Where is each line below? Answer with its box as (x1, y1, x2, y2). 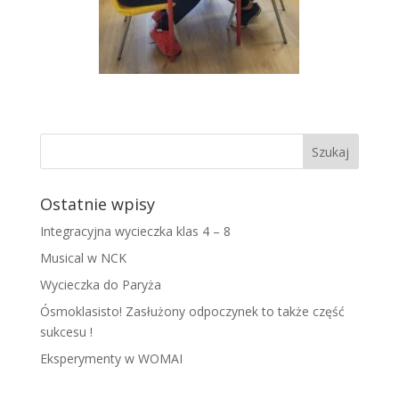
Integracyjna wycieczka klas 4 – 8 (39, 223, 231, 240)
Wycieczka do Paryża (39, 276, 161, 294)
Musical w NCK (39, 249, 126, 267)
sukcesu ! (39, 323, 93, 341)
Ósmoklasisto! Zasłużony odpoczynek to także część (39, 303, 345, 321)
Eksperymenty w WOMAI (39, 350, 183, 368)
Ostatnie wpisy (39, 193, 155, 216)
